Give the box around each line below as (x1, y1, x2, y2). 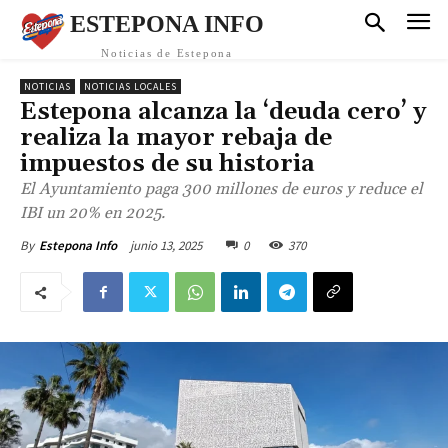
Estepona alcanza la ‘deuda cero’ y (20, 97, 426, 127)
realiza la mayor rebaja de (20, 123, 332, 153)
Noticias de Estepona (101, 47, 233, 59)
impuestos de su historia (20, 149, 315, 179)
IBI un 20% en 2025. (20, 203, 165, 223)
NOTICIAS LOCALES (84, 80, 177, 93)
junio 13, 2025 (130, 236, 202, 254)
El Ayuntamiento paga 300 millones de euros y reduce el (20, 179, 423, 199)
